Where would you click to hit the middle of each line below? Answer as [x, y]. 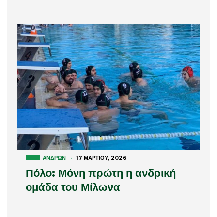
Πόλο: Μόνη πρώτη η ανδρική [101, 173]
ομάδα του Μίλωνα [73, 187]
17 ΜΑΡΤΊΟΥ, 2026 [101, 158]
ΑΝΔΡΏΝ [54, 158]
